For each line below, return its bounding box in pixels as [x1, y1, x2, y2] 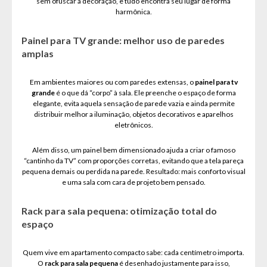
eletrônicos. [114, 120, 153, 129]
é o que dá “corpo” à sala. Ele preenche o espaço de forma [54, 88, 236, 97]
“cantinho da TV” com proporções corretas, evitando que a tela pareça [23, 156, 244, 165]
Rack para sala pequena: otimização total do [21, 205, 217, 216]
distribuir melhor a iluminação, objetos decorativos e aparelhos [33, 110, 234, 119]
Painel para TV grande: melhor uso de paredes [21, 35, 225, 46]
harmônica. [115, 7, 152, 16]
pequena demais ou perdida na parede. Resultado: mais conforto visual [21, 167, 246, 176]
